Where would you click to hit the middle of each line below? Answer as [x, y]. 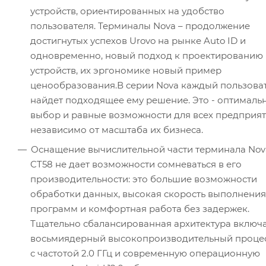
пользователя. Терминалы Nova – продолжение [140, 26]
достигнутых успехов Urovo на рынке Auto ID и [138, 41]
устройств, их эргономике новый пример [126, 71]
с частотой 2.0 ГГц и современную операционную [145, 254]
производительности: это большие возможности [144, 179]
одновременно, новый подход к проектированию [147, 56]
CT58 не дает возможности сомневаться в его [136, 164]
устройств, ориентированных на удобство [127, 11]
